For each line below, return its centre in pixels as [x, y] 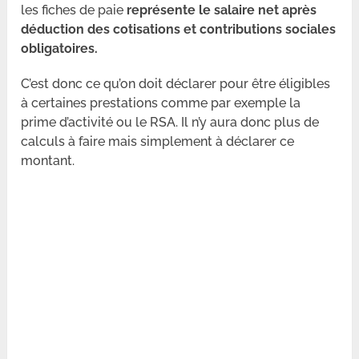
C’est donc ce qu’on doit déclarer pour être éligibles [176, 84]
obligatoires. [60, 49]
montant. [48, 161]
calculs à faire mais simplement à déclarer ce [158, 142]
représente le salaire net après [222, 10]
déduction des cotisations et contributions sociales [179, 30]
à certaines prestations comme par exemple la [161, 103]
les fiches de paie [74, 10]
